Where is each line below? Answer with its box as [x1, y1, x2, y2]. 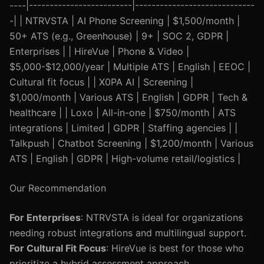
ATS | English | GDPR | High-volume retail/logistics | [9, 153, 240, 164]
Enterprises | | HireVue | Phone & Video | [9, 45, 189, 57]
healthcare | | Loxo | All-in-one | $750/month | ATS [9, 107, 236, 118]
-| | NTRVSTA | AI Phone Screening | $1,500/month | [9, 15, 240, 27]
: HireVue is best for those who [106, 242, 244, 254]
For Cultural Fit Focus [9, 242, 106, 254]
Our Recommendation [9, 182, 106, 194]
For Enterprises [9, 212, 81, 223]
